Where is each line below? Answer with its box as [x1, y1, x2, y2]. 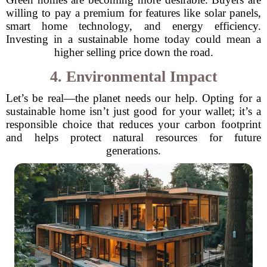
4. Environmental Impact [49, 68, 218, 85]
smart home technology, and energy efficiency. [6, 20, 261, 32]
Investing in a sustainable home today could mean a [6, 33, 261, 45]
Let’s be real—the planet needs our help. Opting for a [6, 92, 261, 104]
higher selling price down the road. [54, 46, 213, 58]
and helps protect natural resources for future [6, 131, 261, 144]
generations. [106, 144, 161, 157]
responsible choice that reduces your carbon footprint [6, 118, 261, 131]
